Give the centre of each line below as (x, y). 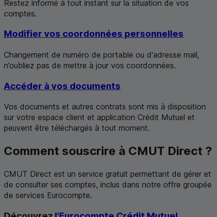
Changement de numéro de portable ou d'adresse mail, (101, 54)
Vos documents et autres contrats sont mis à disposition (105, 107)
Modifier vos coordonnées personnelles (94, 34)
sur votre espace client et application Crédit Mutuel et (99, 117)
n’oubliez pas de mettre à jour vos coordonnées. (90, 65)
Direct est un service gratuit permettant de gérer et (119, 174)
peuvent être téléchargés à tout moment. (77, 128)
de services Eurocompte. (48, 195)
